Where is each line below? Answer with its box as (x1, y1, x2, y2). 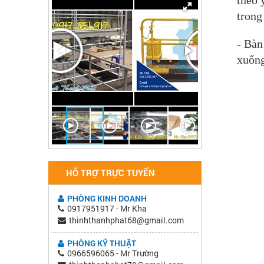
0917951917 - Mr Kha (67, 202, 147, 214)
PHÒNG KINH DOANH (67, 192, 147, 204)
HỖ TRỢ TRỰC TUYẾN (66, 166, 155, 179)
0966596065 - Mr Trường (67, 247, 159, 259)
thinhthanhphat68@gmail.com (69, 214, 184, 226)
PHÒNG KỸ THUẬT (67, 237, 136, 249)
